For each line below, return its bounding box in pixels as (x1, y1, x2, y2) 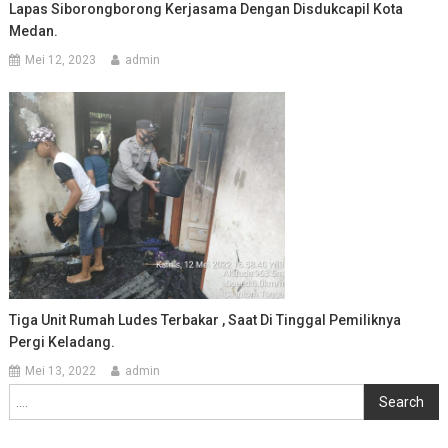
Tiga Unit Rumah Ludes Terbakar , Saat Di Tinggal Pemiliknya (9, 312, 402, 329)
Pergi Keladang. (9, 334, 116, 351)
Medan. (9, 23, 59, 40)
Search (379, 393, 425, 410)
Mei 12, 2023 (25, 53, 97, 68)
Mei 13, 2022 (25, 364, 97, 379)
